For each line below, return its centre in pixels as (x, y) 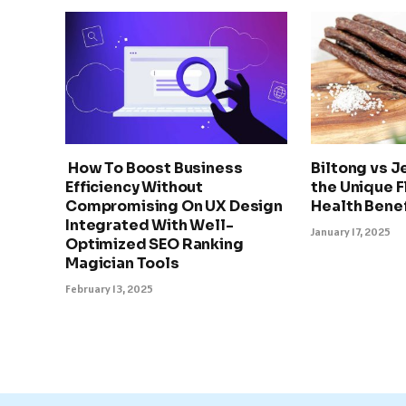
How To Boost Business (154, 168)
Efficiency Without (135, 187)
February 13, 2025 (109, 288)
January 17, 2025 (351, 231)
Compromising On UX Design (174, 206)
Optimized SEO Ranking (155, 244)
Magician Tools (122, 263)
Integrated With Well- (150, 225)
